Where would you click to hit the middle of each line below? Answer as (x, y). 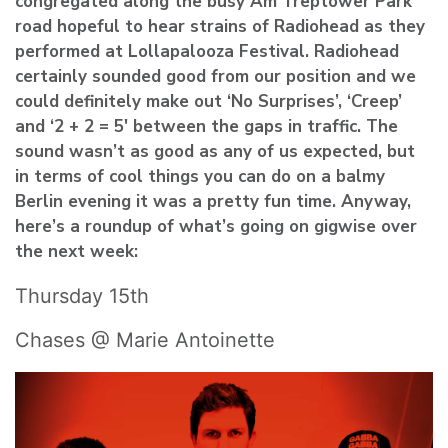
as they (392, 26)
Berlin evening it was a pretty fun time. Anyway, (213, 201)
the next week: (76, 251)
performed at (71, 51)
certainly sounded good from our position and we (215, 76)
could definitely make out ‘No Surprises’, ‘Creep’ (208, 101)
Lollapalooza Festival (216, 51)
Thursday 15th (82, 295)
